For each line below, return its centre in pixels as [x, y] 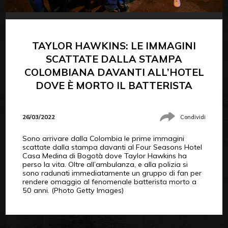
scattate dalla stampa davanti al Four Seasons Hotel [112, 147]
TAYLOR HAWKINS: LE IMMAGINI [114, 45]
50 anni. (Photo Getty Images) [73, 191]
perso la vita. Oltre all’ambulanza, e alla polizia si [105, 165]
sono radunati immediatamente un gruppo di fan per [112, 173]
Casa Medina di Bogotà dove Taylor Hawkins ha [104, 156]
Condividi [193, 117]
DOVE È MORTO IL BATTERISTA [114, 85]
